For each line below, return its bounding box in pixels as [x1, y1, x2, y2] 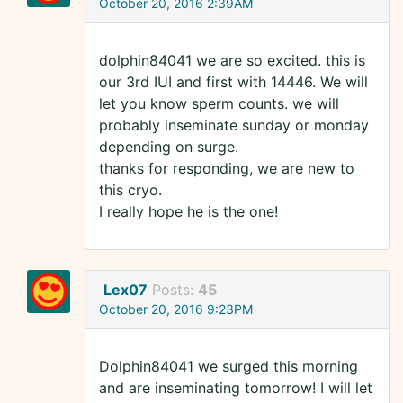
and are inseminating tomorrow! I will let [99, 379, 372, 398]
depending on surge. [99, 138, 238, 157]
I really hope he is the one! [99, 202, 278, 221]
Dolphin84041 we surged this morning [99, 357, 358, 376]
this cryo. [99, 181, 162, 200]
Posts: [152, 281, 198, 300]
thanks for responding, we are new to [99, 159, 354, 178]
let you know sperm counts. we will [99, 94, 339, 113]
